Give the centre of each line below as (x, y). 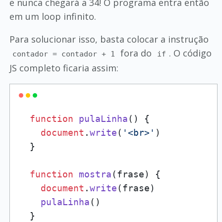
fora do (136, 53)
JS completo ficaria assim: (64, 68)
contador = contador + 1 (64, 54)
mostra (95, 174)
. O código (191, 53)
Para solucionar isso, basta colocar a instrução (109, 39)
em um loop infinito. (53, 16)
